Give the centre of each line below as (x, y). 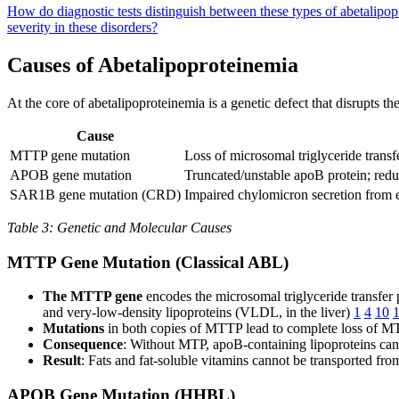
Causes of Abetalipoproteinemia (153, 65)
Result (62, 361)
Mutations (73, 329)
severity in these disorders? (82, 27)
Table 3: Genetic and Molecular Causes (119, 227)
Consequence (83, 345)
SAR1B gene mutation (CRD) (95, 194)
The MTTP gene (93, 297)
